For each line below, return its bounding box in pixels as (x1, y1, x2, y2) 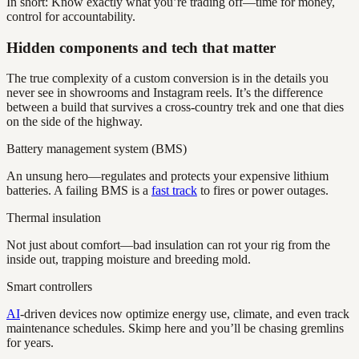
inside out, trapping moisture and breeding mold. (6, 252, 251, 267)
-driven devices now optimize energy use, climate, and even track (20, 307, 349, 321)
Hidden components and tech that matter (6, 38, 276, 56)
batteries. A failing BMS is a (6, 184, 151, 198)
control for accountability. (6, 9, 135, 23)
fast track (151, 184, 197, 198)
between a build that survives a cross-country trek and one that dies (6, 100, 344, 115)
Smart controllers (6, 280, 92, 294)
